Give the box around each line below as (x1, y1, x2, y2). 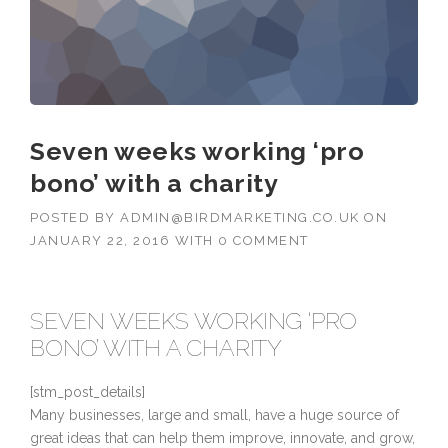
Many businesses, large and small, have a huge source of (30, 407, 399, 424)
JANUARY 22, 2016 (30, 233, 170, 249)
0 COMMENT (218, 233, 309, 249)
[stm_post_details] (30, 384, 145, 401)
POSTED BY (30, 210, 120, 226)
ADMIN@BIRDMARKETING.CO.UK (120, 210, 360, 226)
